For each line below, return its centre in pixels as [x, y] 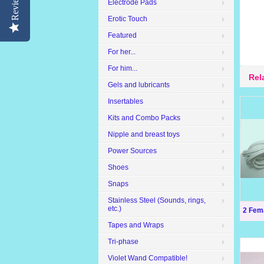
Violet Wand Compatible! [148, 258]
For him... [123, 68]
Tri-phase [123, 242]
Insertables [126, 101]
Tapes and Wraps [136, 225]
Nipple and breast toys [144, 134]
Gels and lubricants [139, 85]
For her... [122, 52]
